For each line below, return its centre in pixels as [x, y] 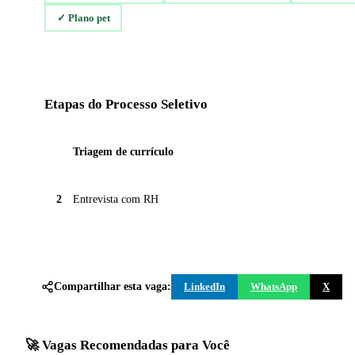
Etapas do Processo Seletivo [126, 105]
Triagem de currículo [123, 152]
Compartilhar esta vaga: [113, 287]
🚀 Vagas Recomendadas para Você [128, 345]
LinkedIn [204, 287]
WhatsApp [274, 287]
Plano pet [89, 17]
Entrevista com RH [116, 200]
